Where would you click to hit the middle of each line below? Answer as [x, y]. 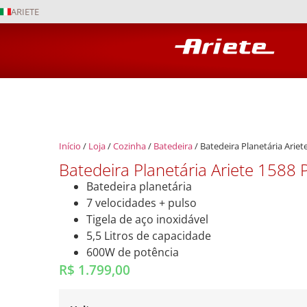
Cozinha [130, 146]
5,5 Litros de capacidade [149, 235]
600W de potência [133, 252]
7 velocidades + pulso [142, 202]
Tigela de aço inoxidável [148, 219]
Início [70, 146]
